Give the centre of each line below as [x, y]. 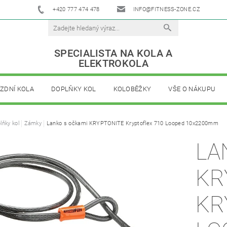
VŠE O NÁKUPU [192, 89]
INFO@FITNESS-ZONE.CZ [167, 9]
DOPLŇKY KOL [73, 89]
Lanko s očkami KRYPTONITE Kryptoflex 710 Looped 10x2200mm [133, 123]
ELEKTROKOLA [113, 63]
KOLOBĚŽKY [132, 89]
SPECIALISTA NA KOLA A [113, 53]
